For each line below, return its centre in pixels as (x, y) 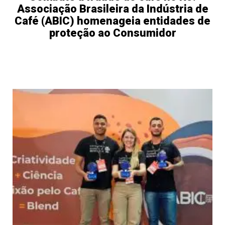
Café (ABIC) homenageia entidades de (113, 21)
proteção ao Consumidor (113, 33)
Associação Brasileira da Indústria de (113, 9)
